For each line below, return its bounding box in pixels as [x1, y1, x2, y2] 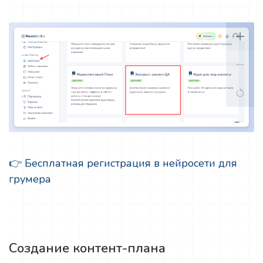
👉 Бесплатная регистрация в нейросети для [9, 156, 237, 171]
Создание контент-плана [9, 240, 166, 258]
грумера [9, 172, 51, 187]
